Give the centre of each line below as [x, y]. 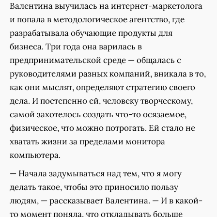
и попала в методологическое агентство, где [97, 19]
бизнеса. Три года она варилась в [76, 46]
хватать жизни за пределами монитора [87, 141]
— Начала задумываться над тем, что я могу [96, 173]
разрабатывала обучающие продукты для [91, 33]
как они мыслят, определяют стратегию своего [102, 87]
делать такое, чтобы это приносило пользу [94, 187]
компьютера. [35, 155]
